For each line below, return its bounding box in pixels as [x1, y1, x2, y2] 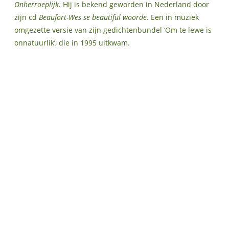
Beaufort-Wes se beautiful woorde [39, 12, 147, 22]
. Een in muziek [147, 12, 199, 22]
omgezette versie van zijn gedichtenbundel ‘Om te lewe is [14, 25, 212, 35]
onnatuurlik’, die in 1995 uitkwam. [14, 37, 130, 48]
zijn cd [14, 12, 39, 22]
